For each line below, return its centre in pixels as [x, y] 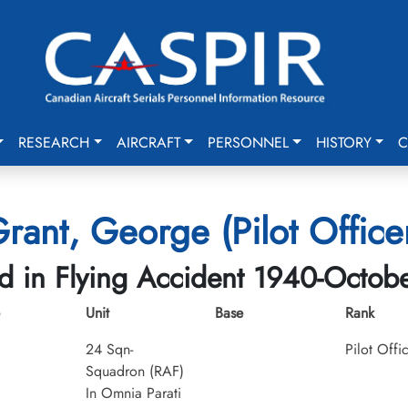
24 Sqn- [109, 349]
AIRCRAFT [149, 143]
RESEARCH [54, 143]
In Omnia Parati [133, 393]
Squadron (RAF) [134, 371]
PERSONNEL [248, 143]
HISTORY [343, 143]
